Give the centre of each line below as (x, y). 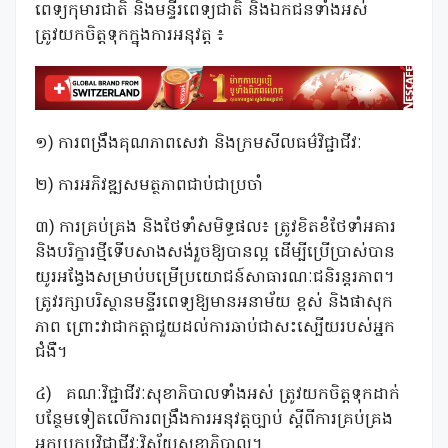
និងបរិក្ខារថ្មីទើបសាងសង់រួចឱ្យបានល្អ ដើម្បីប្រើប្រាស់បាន (215, 253)
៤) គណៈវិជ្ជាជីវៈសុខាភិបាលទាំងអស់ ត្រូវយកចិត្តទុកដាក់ (217, 395)
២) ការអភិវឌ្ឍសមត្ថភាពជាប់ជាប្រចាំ (149, 186)
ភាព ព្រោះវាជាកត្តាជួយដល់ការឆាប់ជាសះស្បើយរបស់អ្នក (215, 328)
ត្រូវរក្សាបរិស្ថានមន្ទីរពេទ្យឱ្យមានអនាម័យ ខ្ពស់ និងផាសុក (214, 303)
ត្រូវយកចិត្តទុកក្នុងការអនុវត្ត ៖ (129, 35)
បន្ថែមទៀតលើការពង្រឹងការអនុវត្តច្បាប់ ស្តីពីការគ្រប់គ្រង (214, 420)
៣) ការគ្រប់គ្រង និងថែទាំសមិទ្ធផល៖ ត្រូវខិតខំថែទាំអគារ (215, 228)
